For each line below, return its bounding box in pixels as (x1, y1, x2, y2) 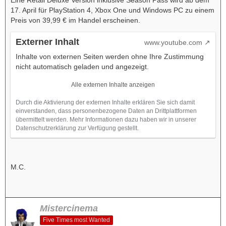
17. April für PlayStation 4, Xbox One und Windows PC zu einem (11, 6, 214, 15)
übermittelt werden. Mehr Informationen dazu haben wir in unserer (16, 116, 196, 124)
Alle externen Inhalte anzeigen (71, 81, 155, 89)
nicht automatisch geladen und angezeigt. (16, 63, 149, 71)
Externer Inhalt (16, 37, 79, 47)
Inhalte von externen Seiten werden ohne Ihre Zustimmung (16, 52, 204, 61)
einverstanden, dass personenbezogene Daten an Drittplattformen (16, 107, 197, 115)
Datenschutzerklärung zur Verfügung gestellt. (16, 125, 139, 132)
